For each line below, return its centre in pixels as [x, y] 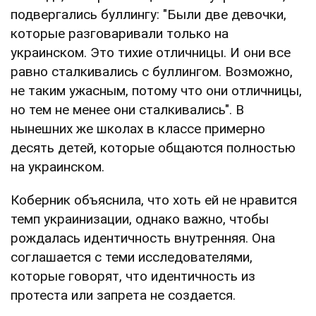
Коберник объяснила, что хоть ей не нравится [154, 200]
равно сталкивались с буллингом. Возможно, [152, 71]
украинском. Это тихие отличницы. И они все [151, 52]
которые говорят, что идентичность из [133, 276]
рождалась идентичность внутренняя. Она [143, 238]
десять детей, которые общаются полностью [153, 147]
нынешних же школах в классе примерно [138, 128]
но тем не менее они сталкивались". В [127, 109]
